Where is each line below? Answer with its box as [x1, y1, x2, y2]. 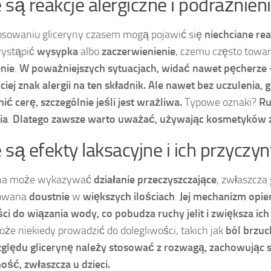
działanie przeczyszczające [94, 173, 217, 187]
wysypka [37, 45, 78, 59]
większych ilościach [83, 190, 175, 204]
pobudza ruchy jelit [115, 207, 204, 221]
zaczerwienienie [102, 45, 175, 59]
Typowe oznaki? [182, 96, 259, 109]
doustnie [29, 190, 70, 204]
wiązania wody [27, 207, 97, 221]
